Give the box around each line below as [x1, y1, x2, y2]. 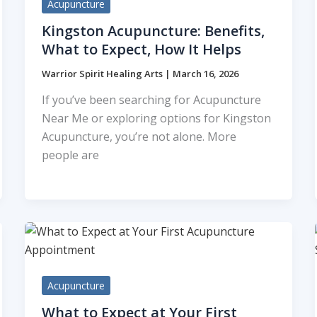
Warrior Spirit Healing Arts [41, 67, 165, 80]
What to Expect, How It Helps [41, 39, 241, 59]
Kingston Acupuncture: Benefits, [41, 21, 265, 40]
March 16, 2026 [172, 67, 238, 80]
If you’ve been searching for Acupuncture [41, 92, 261, 108]
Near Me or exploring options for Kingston [41, 110, 271, 127]
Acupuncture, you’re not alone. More [41, 129, 236, 145]
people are [41, 147, 99, 163]
